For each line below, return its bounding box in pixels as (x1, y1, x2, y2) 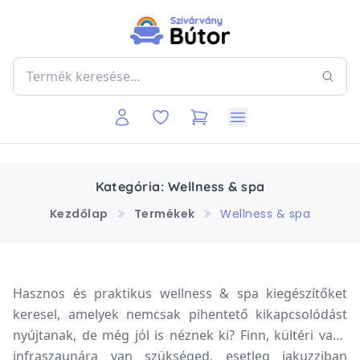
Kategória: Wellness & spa (95, 178, 265, 194)
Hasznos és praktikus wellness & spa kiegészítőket (13, 284, 347, 302)
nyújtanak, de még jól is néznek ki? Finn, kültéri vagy (13, 325, 347, 344)
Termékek (133, 205, 195, 222)
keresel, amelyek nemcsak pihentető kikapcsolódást (13, 305, 347, 323)
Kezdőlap (49, 205, 108, 222)
